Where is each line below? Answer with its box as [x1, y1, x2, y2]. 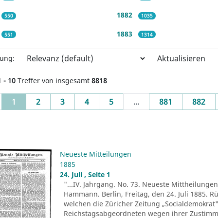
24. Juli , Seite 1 [60, 169, 111, 179]
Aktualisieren [157, 53, 205, 64]
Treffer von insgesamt [16, 75, 91, 85]
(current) [16, 95, 49, 107]
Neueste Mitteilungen [60, 149, 132, 159]
